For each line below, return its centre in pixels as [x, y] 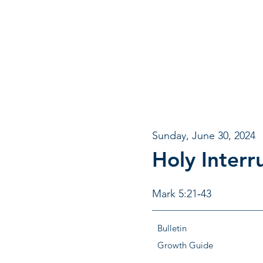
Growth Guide [185, 245]
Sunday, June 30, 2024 [204, 136]
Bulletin [172, 228]
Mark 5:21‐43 [182, 194]
